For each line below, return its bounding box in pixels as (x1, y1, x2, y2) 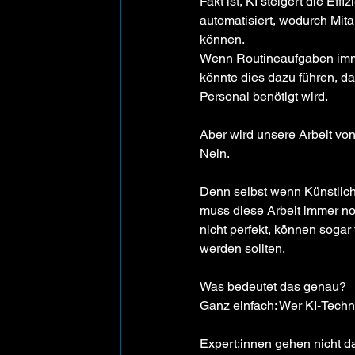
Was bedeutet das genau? (200, 279, 347, 295)
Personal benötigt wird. (200, 89, 329, 105)
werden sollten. (200, 241, 286, 257)
